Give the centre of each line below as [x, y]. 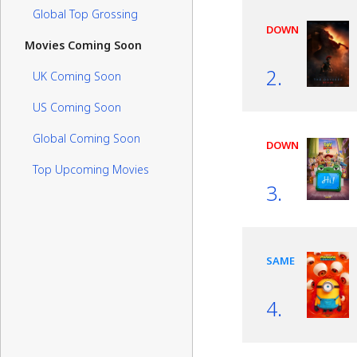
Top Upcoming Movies [91, 169]
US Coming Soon [77, 107]
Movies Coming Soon [83, 45]
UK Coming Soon [77, 76]
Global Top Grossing [85, 14]
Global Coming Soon [86, 138]
